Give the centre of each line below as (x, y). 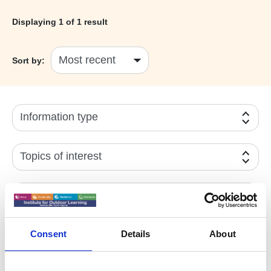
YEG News (107, 232)
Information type (59, 117)
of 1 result (86, 22)
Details (135, 233)
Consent (48, 233)
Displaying (35, 22)
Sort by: (28, 60)
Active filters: (40, 232)
